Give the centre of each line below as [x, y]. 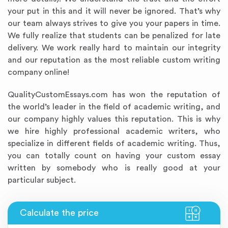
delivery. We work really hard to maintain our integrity [114, 48]
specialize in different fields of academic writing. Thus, [114, 144]
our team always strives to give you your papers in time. [114, 23]
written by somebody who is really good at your [114, 168]
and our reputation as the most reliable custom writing [114, 60]
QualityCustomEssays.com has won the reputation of [114, 95]
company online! [38, 72]
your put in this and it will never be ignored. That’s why [114, 11]
